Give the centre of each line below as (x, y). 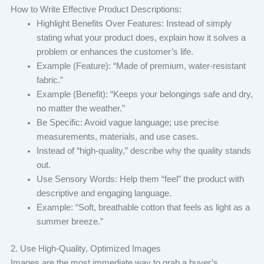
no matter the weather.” (82, 108)
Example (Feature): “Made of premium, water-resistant (141, 66)
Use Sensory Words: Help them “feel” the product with (140, 179)
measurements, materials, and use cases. (118, 136)
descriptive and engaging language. (105, 193)
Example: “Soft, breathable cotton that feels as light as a (143, 207)
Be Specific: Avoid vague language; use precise (127, 122)
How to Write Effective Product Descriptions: (97, 9)
